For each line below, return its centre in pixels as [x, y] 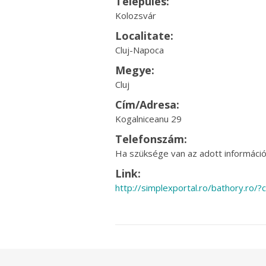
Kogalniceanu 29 [148, 119]
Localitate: [144, 36]
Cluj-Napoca [139, 50]
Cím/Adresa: [147, 104]
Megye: [134, 70]
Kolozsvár [135, 15]
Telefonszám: [151, 139]
